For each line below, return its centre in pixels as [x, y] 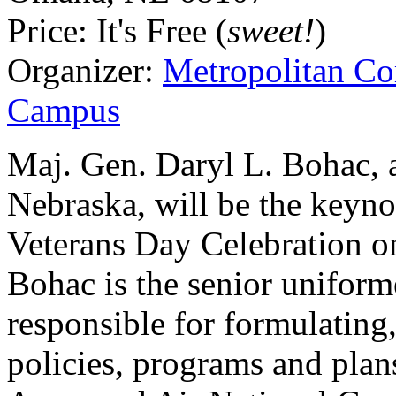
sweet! [271, 30]
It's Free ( [162, 30]
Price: [47, 30]
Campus [64, 110]
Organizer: [80, 70]
